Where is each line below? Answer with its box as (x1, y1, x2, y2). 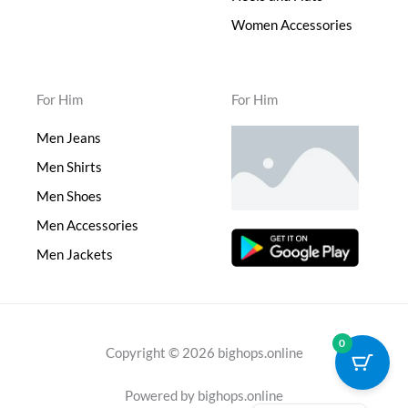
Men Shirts (36, 158, 102, 175)
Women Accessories (231, 16, 352, 33)
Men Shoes (36, 188, 102, 204)
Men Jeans (36, 129, 101, 146)
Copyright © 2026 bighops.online (105, 345, 303, 362)
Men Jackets (36, 246, 113, 262)
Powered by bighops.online (125, 388, 283, 404)
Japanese (284, 390, 343, 406)
